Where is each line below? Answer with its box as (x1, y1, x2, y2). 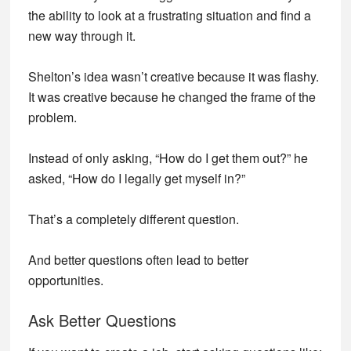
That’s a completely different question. (27, 210, 239, 228)
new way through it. (27, 27, 136, 45)
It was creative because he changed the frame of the (27, 88, 316, 106)
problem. (27, 108, 77, 126)
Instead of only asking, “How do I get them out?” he (27, 149, 308, 167)
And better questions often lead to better (27, 251, 248, 269)
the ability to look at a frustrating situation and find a (27, 6, 311, 24)
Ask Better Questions (27, 309, 176, 331)
